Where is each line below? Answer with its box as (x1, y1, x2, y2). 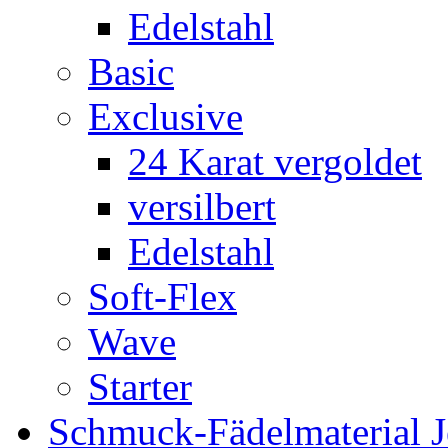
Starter (88, 365, 192, 409)
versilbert (128, 185, 276, 229)
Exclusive (88, 95, 243, 139)
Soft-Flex (88, 275, 237, 319)
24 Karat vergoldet (128, 140, 422, 184)
